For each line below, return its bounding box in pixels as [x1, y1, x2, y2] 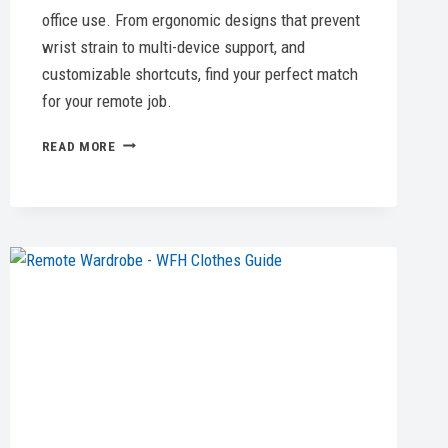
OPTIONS [114, 216, 173, 233]
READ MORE [41, 137, 116, 154]
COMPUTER [114, 174, 187, 191]
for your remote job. [41, 90, 172, 111]
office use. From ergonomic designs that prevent [41, 9, 360, 30]
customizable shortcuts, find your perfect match [41, 63, 358, 84]
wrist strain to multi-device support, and [41, 36, 305, 57]
